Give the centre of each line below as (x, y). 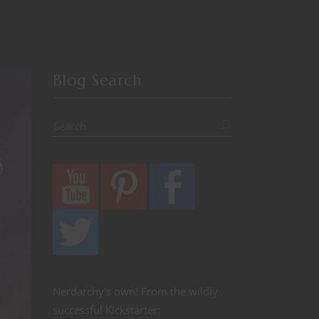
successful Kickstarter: (106, 310)
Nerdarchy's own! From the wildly (135, 291)
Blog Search (97, 80)
